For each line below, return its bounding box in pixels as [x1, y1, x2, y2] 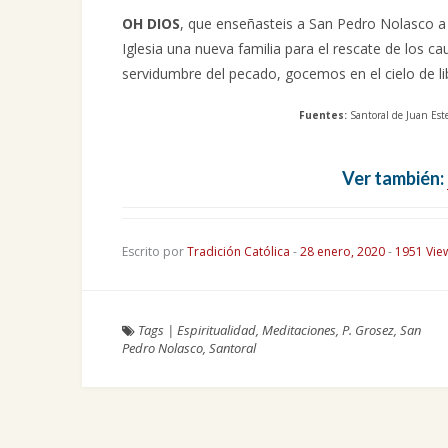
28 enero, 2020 [300, 243, 388, 260]
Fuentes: [298, 108, 347, 122]
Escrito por [122, 243, 187, 260]
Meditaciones [262, 321, 336, 339]
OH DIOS [122, 14, 180, 33]
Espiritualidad [177, 321, 256, 339]
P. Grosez [342, 321, 394, 339]
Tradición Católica [187, 243, 293, 260]
